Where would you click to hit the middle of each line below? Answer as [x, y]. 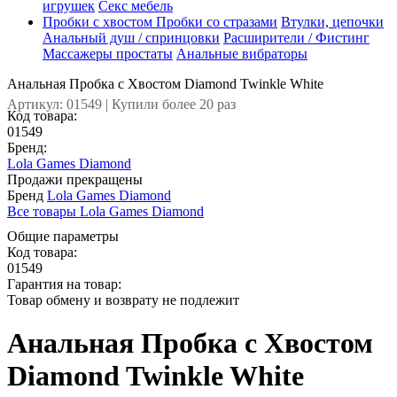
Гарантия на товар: [64, 284]
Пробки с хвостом [97, 22]
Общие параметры [63, 236]
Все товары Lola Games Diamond [105, 211]
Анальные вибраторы [242, 54]
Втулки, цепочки [332, 22]
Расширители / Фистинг [296, 38]
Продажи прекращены [75, 179]
